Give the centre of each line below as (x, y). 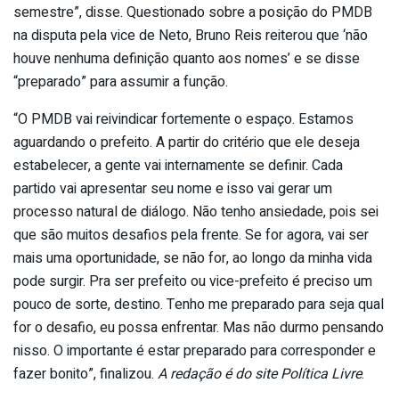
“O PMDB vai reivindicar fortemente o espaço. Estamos (183, 120)
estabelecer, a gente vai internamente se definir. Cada (178, 166)
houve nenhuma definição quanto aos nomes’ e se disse (187, 59)
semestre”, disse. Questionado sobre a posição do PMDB (193, 13)
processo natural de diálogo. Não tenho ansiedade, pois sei (196, 212)
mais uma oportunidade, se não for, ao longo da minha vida (193, 259)
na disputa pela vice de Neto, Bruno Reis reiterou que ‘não (191, 36)
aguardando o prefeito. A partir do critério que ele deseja (187, 143)
